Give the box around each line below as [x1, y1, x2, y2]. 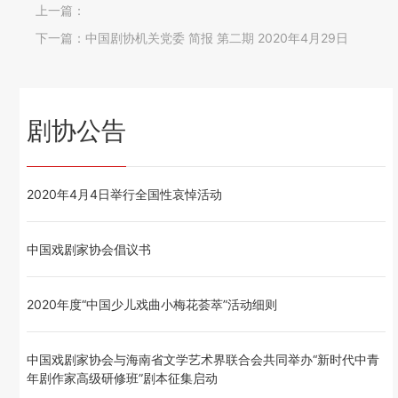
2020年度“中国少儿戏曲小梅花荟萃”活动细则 [27, 297, 278, 313]
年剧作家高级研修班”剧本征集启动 [27, 370, 219, 386]
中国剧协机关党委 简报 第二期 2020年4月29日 [85, 30, 349, 46]
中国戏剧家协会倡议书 [27, 242, 152, 258]
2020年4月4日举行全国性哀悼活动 [27, 187, 223, 203]
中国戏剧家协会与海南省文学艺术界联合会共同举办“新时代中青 [27, 352, 380, 368]
